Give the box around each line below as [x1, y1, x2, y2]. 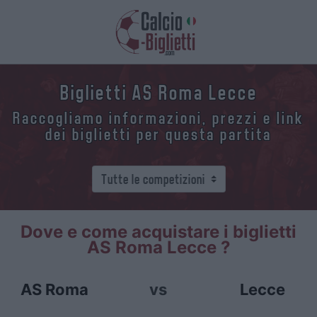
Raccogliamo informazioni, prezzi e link [13, 109, 304, 127]
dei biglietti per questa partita [45, 125, 272, 144]
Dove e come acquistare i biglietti [21, 221, 296, 242]
